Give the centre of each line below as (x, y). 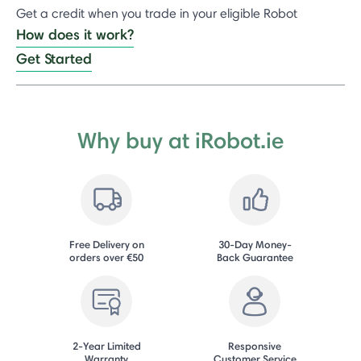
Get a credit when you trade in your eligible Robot (157, 13)
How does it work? (75, 34)
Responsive (255, 345)
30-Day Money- (255, 244)
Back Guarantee (255, 257)
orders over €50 (106, 257)
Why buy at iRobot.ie (180, 140)
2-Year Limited (106, 345)
